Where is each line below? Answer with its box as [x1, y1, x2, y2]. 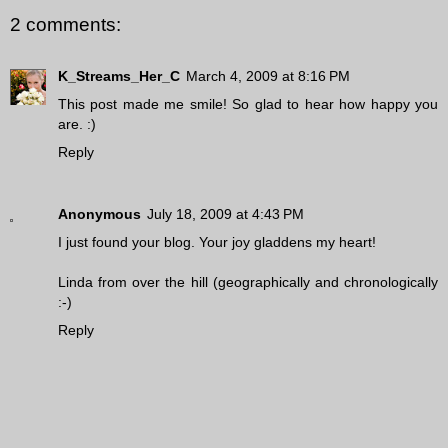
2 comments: [10, 13, 121, 35]
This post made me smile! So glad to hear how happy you [58, 96, 438, 113]
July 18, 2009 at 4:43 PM [147, 206, 304, 223]
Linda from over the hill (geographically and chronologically [58, 274, 438, 291]
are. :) [58, 116, 96, 133]
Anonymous [58, 206, 141, 223]
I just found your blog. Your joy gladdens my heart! [58, 234, 376, 251]
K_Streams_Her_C [58, 68, 180, 85]
